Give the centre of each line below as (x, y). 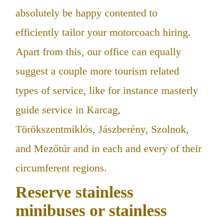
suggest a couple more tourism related (97, 71)
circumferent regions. (61, 168)
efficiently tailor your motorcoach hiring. (103, 32)
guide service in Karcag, (68, 109)
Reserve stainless (74, 192)
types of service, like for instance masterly (107, 90)
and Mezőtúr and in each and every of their (108, 148)
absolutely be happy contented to (86, 13)
